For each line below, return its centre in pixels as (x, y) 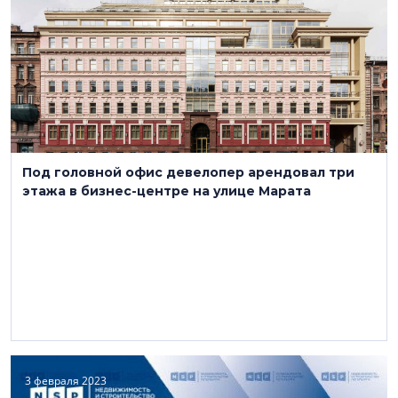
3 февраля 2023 (66, 381)
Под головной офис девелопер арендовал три (188, 172)
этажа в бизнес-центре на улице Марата (167, 191)
